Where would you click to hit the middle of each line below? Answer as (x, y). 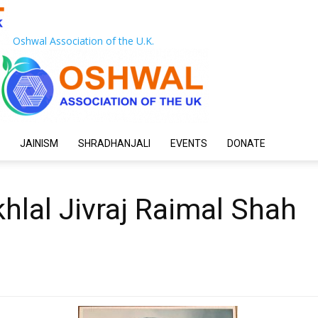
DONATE (246, 143)
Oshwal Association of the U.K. (83, 41)
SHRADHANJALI (114, 143)
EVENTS (189, 143)
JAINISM (39, 143)
